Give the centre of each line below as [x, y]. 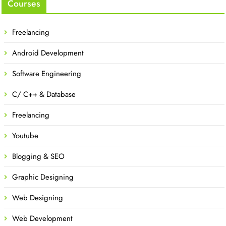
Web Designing [38, 197]
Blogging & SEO [38, 156]
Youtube [25, 135]
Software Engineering [47, 73]
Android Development [48, 53]
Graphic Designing [43, 177]
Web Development [42, 218]
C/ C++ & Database [44, 94]
